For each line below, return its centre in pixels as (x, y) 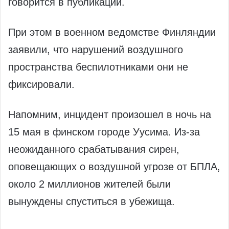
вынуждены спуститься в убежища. (91, 202)
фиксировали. (41, 85)
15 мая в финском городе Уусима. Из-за (104, 132)
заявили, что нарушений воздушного (96, 50)
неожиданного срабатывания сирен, (94, 150)
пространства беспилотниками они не (98, 67)
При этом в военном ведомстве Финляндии (112, 32)
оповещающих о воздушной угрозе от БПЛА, (114, 167)
